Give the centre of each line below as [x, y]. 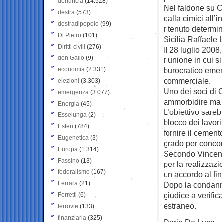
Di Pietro [70, 35]
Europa [68, 149]
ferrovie [68, 206]
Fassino [69, 160]
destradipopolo [78, 24]
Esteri [66, 126]
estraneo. [180, 205]
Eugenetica [73, 138]
